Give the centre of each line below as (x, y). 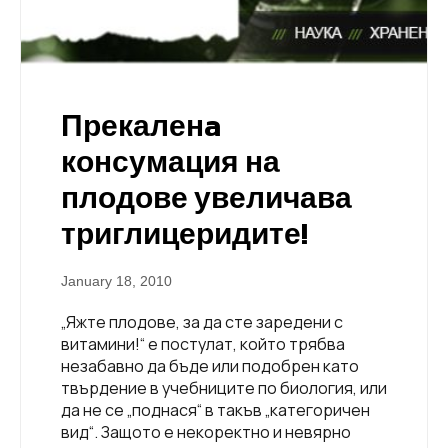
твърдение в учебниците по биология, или (224, 388)
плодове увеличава (206, 198)
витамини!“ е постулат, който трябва (203, 344)
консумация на (170, 162)
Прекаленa (141, 126)
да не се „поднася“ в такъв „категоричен (215, 410)
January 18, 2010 (116, 281)
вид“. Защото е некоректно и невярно (206, 432)
